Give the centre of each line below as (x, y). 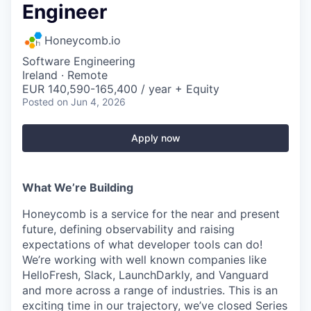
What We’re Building (78, 187)
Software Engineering (79, 61)
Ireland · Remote (65, 75)
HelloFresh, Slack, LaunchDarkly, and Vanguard (145, 275)
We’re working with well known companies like (144, 260)
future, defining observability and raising (128, 229)
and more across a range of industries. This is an (150, 290)
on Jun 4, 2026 (91, 102)
